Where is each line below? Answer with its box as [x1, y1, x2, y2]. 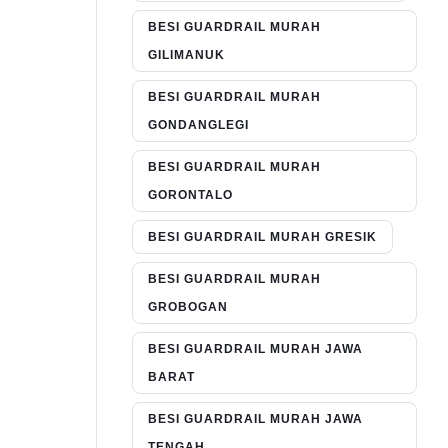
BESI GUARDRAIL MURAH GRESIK [148, 230, 377, 245]
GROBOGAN [148, 300, 228, 315]
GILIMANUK [148, 48, 225, 63]
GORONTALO [148, 188, 233, 203]
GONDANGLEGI [148, 118, 249, 133]
